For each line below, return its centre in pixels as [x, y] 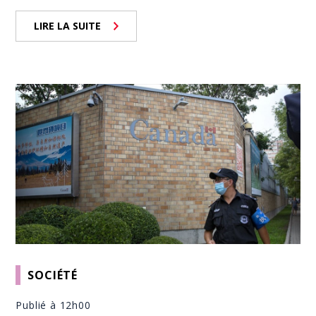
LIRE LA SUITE [68, 26]
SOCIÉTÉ [53, 275]
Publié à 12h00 [53, 305]
